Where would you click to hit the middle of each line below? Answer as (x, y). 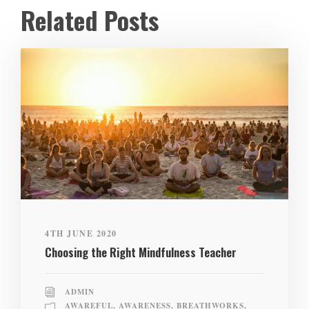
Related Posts (90, 20)
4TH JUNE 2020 (81, 233)
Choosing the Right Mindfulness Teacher (141, 252)
